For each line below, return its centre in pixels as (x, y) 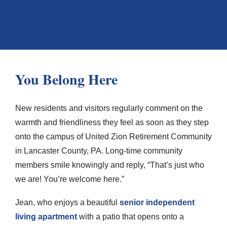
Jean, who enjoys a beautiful (67, 202)
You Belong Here (66, 79)
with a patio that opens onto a (130, 217)
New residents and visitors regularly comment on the (109, 108)
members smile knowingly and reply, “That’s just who (110, 165)
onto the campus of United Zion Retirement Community (113, 137)
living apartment (46, 217)
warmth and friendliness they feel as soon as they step (112, 122)
